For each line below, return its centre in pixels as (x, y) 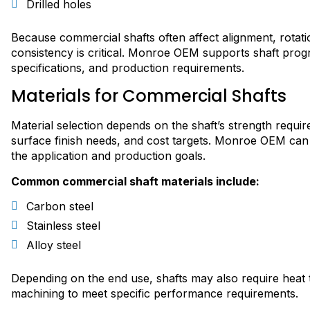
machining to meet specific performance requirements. (155, 294)
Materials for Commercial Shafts (149, 96)
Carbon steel (60, 207)
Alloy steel (54, 245)
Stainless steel (63, 226)
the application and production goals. (108, 156)
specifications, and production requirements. (128, 67)
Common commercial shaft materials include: (135, 181)
